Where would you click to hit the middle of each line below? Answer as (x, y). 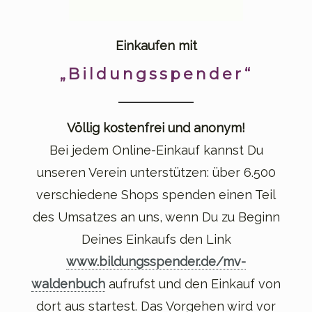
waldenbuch (68, 283)
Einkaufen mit (156, 45)
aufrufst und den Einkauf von (193, 283)
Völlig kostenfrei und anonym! (156, 127)
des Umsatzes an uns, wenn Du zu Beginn (156, 217)
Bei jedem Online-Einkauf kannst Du (156, 150)
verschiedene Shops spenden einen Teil (156, 194)
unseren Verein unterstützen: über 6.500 (156, 172)
